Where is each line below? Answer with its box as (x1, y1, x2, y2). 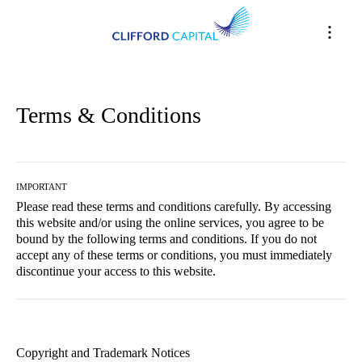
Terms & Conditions (16, 103, 201, 128)
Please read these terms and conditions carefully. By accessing (16, 200, 331, 213)
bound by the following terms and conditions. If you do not (16, 232, 317, 246)
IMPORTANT (16, 182, 67, 192)
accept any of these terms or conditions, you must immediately (16, 248, 332, 262)
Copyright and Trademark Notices (16, 346, 190, 360)
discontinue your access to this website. (16, 264, 216, 278)
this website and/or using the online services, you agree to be (16, 216, 324, 229)
